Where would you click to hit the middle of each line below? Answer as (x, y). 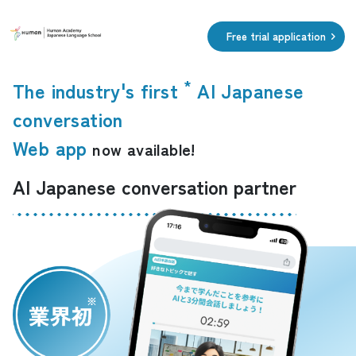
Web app (50, 147)
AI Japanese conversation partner (155, 186)
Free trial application (276, 36)
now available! (141, 149)
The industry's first (99, 90)
